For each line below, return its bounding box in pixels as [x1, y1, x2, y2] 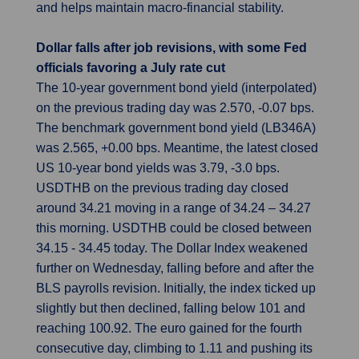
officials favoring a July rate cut [36, 61, 225, 75]
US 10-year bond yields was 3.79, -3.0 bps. [36, 161, 280, 175]
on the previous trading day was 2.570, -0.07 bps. [36, 101, 314, 115]
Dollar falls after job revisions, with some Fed [36, 41, 307, 54]
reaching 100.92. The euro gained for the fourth [36, 321, 302, 335]
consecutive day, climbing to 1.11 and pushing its [36, 341, 313, 355]
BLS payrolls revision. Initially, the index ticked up [36, 281, 316, 295]
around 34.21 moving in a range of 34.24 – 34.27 [36, 201, 311, 215]
